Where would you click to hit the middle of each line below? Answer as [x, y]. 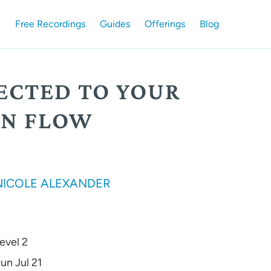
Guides [115, 24]
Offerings [165, 24]
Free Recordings [50, 24]
